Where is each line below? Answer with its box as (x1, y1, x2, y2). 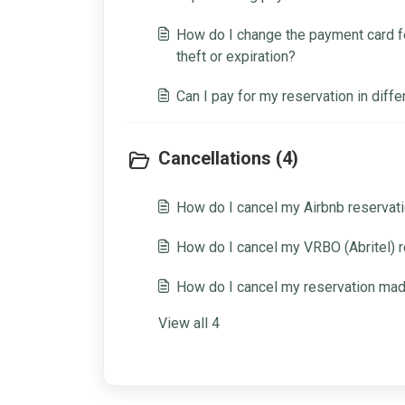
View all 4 (158, 315, 220, 332)
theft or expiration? (176, 48, 296, 65)
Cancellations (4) (158, 147, 298, 169)
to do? (176, 8, 216, 25)
